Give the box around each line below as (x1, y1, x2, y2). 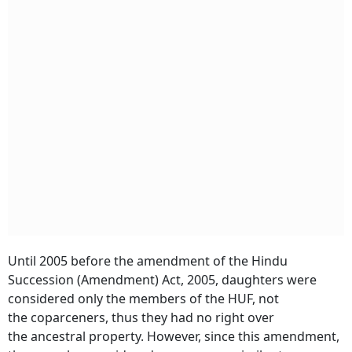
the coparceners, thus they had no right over (8, 309, 274, 326)
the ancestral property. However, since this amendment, (8, 328, 339, 345)
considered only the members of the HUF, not (8, 290, 279, 307)
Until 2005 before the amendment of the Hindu (8, 252, 288, 269)
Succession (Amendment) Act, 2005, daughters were (8, 271, 317, 288)
